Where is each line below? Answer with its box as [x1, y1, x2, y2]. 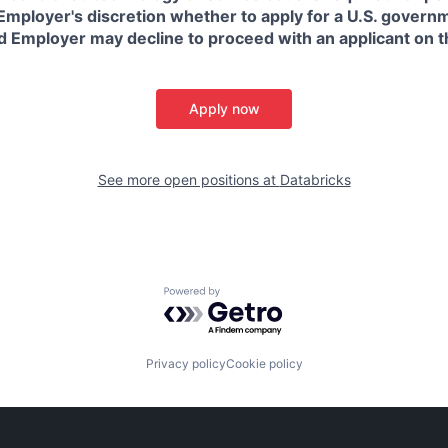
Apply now [188, 100, 260, 117]
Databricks [279, 171, 351, 188]
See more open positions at [97, 171, 280, 188]
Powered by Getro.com [163, 286, 339, 307]
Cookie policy [225, 356, 303, 371]
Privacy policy [145, 356, 226, 371]
